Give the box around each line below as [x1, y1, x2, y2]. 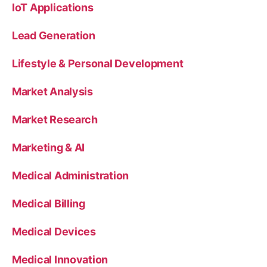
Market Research [12, 113, 98, 126]
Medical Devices [12, 225, 96, 238]
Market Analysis [12, 85, 93, 98]
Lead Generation [12, 29, 95, 42]
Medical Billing [12, 197, 85, 210]
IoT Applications [12, 1, 94, 14]
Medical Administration [12, 169, 129, 182]
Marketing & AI [12, 141, 85, 154]
